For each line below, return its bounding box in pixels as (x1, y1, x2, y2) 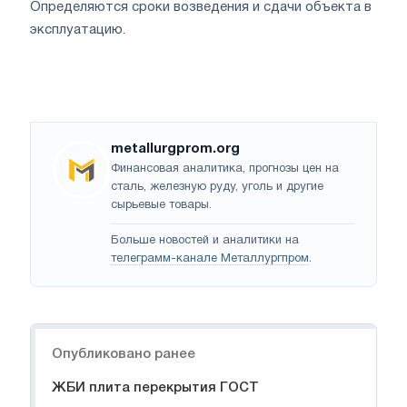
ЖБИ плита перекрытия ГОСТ (52, 381, 259, 394)
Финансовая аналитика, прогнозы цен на (111, 163, 339, 174)
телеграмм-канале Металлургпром (111, 253, 309, 264)
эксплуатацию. (30, 23, 125, 36)
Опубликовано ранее (52, 347, 195, 361)
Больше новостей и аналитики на (111, 234, 299, 246)
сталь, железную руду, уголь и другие (111, 181, 323, 193)
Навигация (31, 326, 105, 340)
